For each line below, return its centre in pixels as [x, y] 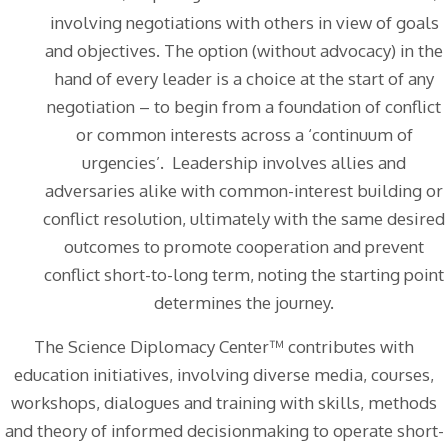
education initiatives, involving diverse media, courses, [224, 374]
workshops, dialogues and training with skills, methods [224, 402]
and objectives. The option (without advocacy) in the [244, 50]
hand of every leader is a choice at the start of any [244, 78]
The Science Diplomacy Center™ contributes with [224, 346]
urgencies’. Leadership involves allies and [244, 162]
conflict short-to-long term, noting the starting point [244, 274]
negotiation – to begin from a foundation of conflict [244, 106]
